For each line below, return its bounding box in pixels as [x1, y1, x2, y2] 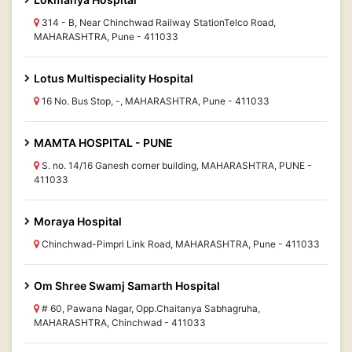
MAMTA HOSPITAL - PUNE [34, 136, 173, 149]
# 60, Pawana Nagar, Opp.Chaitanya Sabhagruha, [39, 302, 260, 314]
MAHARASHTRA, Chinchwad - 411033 [34, 317, 206, 328]
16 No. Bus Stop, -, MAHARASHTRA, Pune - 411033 [39, 95, 269, 107]
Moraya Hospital [34, 214, 122, 228]
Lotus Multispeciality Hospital [34, 71, 193, 85]
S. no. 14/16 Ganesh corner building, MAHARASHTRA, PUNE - [39, 159, 312, 171]
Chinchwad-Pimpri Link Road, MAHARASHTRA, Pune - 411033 [39, 238, 320, 250]
